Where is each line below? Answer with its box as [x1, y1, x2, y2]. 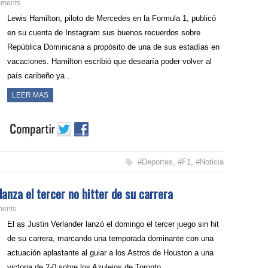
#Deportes [137, 157, 173, 167]
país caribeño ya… [7, 71, 73, 81]
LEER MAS [12, 91, 49, 100]
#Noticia [195, 157, 224, 167]
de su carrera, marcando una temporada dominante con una [7, 234, 214, 243]
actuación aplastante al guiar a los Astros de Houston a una [7, 248, 214, 258]
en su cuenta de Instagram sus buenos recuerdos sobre [7, 28, 201, 38]
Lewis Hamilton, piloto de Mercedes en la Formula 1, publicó [7, 14, 217, 23]
